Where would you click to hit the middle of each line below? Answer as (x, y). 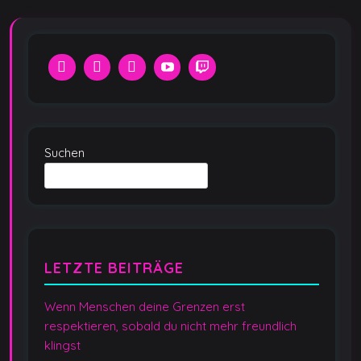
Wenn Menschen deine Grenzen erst (145, 307)
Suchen (64, 153)
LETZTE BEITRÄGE (114, 268)
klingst (62, 346)
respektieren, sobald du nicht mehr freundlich (170, 326)
